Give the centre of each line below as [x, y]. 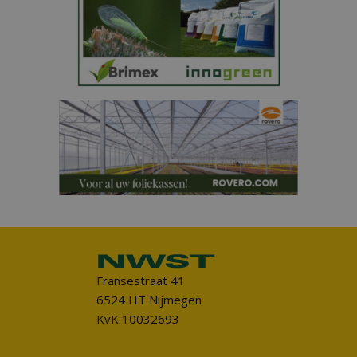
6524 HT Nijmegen [149, 300]
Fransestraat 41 [140, 281]
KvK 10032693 [137, 319]
